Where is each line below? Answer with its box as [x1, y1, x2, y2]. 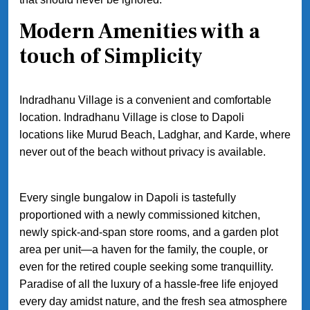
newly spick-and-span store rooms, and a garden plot [19, 226, 278, 239]
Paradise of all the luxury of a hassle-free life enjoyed [19, 278, 278, 291]
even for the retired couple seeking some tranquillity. [19, 261, 273, 273]
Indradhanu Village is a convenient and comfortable [19, 94, 271, 107]
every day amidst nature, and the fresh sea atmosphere [19, 295, 287, 308]
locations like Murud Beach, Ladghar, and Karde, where [19, 129, 291, 141]
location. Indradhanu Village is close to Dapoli [19, 111, 244, 124]
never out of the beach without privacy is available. [19, 146, 266, 158]
